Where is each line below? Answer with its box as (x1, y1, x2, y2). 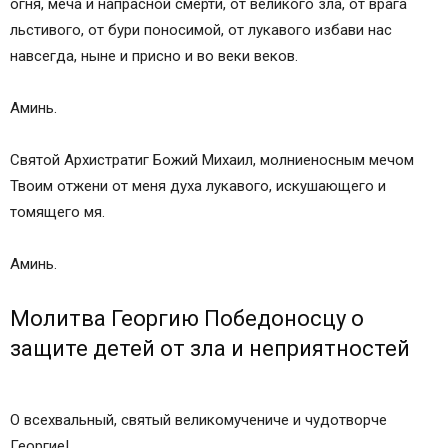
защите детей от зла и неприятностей (10, 336, 410, 362)
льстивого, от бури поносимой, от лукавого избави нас (10, 21, 392, 40)
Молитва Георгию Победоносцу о (10, 306, 364, 332)
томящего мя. (10, 203, 105, 222)
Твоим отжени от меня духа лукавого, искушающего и (10, 177, 386, 196)
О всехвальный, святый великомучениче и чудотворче (10, 411, 387, 430)
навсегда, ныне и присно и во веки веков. (10, 47, 298, 66)
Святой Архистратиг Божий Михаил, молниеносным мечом (10, 151, 414, 170)
